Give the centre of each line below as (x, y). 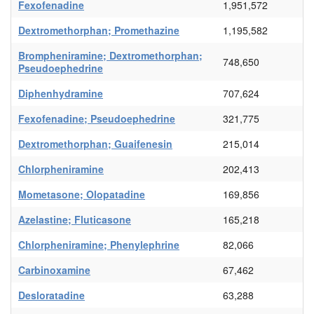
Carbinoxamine (54, 270)
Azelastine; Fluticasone (75, 220)
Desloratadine (52, 295)
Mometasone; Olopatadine (82, 194)
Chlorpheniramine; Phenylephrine (99, 245)
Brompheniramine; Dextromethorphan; (110, 56)
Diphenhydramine (61, 94)
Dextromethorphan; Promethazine (99, 30)
